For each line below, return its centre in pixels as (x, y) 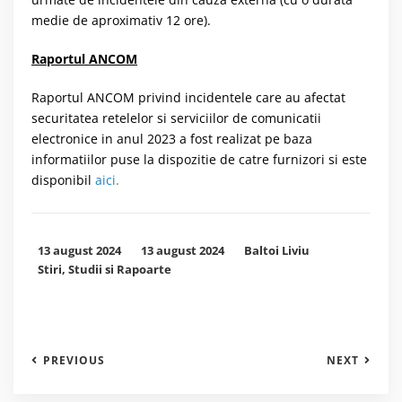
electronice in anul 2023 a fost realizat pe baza (172, 139)
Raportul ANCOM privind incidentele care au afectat (188, 98)
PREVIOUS (74, 361)
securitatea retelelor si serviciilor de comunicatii (176, 118)
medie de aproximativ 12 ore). (121, 21)
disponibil (61, 180)
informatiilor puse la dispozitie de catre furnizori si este (199, 160)
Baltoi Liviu (277, 251)
